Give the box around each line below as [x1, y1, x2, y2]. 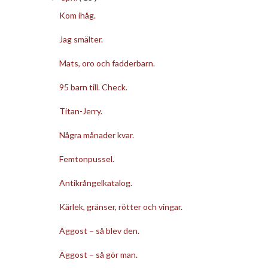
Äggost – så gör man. [59, 249, 138, 260]
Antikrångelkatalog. [59, 177, 132, 188]
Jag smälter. [59, 33, 103, 44]
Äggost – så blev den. [59, 225, 139, 236]
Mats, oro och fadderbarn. [59, 57, 155, 68]
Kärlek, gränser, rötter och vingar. [59, 201, 182, 212]
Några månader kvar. [59, 129, 134, 140]
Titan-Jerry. [59, 105, 102, 116]
